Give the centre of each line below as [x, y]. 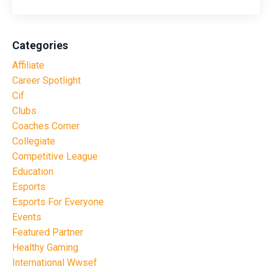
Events [27, 217]
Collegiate [34, 141]
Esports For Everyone [58, 202]
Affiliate [28, 66]
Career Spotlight [46, 81]
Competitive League [55, 157]
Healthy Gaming [45, 248]
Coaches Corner [46, 126]
